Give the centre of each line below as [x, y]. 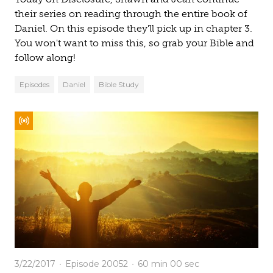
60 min [154, 264]
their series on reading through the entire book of [131, 14]
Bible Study [119, 84]
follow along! [45, 58]
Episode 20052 [95, 264]
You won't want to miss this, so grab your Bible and [134, 43]
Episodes [34, 84]
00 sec [185, 264]
